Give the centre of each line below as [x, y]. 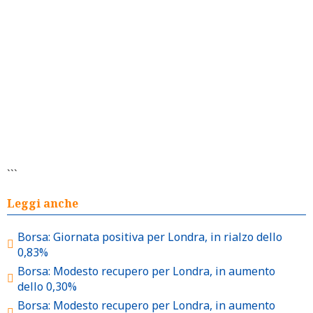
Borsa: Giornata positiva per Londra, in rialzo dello [150, 237]
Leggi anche [43, 203]
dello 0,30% [47, 286]
